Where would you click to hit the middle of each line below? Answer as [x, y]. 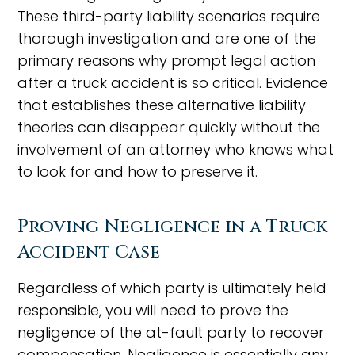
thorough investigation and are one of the [167, 38]
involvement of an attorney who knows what [176, 149]
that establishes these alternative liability [162, 105]
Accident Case [89, 252]
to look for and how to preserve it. [138, 172]
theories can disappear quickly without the [169, 127]
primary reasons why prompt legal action [167, 61]
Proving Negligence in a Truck [173, 227]
